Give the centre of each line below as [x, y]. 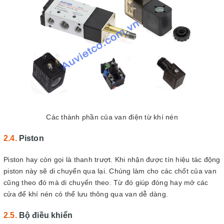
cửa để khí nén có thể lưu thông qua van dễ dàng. [86, 194]
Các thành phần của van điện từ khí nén [112, 117]
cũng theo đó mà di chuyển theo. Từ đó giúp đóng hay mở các [106, 182]
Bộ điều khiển [45, 215]
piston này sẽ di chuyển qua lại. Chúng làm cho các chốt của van [110, 171]
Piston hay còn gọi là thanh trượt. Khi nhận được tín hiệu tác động [112, 159]
